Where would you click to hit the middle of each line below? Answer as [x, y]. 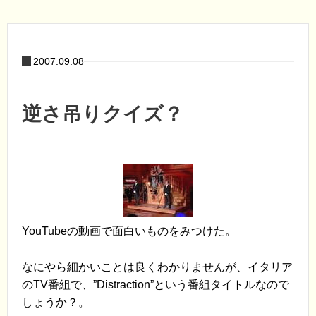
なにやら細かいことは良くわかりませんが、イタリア [157, 267]
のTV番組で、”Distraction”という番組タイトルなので [156, 284]
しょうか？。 [56, 302]
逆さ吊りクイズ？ [103, 114]
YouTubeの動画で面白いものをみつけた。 [129, 231]
